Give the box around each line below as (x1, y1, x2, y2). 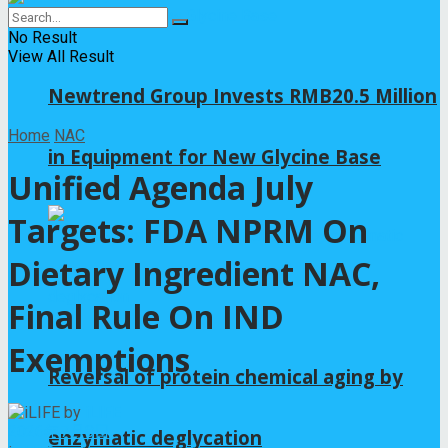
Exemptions (8, 338, 190, 382)
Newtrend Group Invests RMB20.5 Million (48, 82, 437, 108)
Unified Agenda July (8, 166, 313, 210)
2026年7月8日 (8, 421, 110, 441)
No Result (8, 27, 77, 47)
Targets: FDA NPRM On (8, 209, 368, 253)
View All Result (8, 46, 114, 66)
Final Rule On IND (8, 295, 284, 339)
